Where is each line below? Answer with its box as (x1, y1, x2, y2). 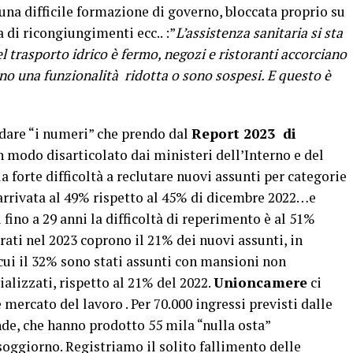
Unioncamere (214, 273, 307, 292)
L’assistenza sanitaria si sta (176, 24, 343, 42)
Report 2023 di (191, 124, 296, 143)
